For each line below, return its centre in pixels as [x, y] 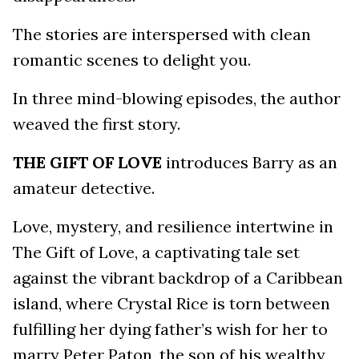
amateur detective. [84, 188]
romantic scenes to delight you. [132, 60]
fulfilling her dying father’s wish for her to [170, 329]
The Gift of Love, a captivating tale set [156, 252]
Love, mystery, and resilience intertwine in [173, 226]
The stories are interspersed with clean [162, 34]
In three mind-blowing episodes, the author [177, 98]
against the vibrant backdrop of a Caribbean [178, 278]
